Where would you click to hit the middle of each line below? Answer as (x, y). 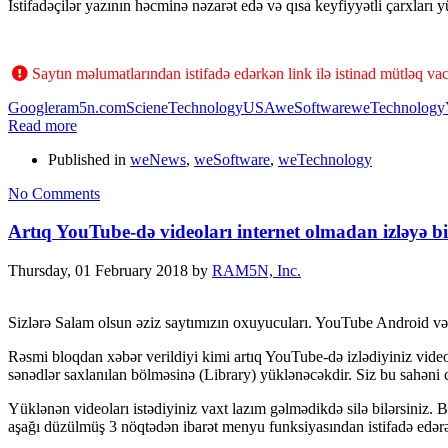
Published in (87, 159)
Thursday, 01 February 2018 (98, 271)
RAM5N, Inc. (256, 271)
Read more (42, 125)
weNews (158, 159)
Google (31, 107)
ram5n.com (90, 107)
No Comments (54, 193)
